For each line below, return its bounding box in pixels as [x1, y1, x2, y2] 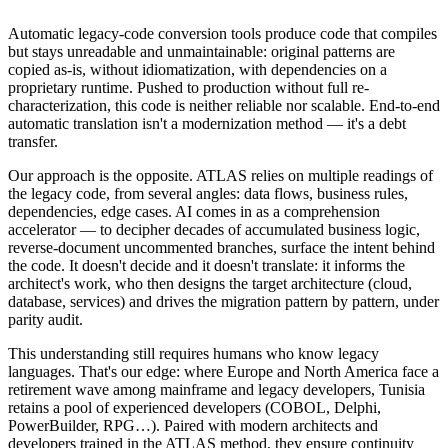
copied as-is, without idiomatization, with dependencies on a [8, 60, 387, 78]
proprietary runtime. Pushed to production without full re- [8, 78, 369, 96]
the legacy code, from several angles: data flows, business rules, [8, 184, 408, 202]
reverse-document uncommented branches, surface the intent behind [8, 238, 435, 256]
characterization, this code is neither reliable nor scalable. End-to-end [8, 96, 440, 114]
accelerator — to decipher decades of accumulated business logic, [8, 220, 420, 238]
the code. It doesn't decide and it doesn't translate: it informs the [8, 256, 405, 274]
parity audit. [8, 310, 83, 328]
